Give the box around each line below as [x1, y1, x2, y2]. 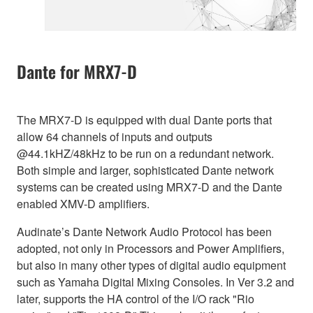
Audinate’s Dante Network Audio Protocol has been [17, 223, 272, 240]
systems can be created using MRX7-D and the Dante [17, 178, 282, 195]
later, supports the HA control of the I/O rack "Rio [17, 290, 254, 307]
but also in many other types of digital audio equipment [17, 256, 286, 273]
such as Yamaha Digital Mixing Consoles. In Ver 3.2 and [17, 273, 294, 290]
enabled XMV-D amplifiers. [17, 195, 150, 212]
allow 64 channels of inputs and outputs [17, 128, 212, 145]
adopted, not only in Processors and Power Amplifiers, [17, 240, 284, 256]
